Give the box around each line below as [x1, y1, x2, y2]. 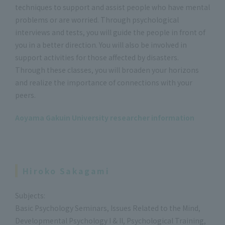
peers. [15, 90, 36, 100]
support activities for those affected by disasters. [15, 52, 179, 62]
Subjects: [15, 190, 45, 200]
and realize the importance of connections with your [15, 77, 192, 87]
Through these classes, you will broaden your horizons [15, 65, 199, 75]
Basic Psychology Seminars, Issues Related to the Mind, [15, 203, 200, 213]
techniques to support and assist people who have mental [15, 2, 210, 12]
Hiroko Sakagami [23, 165, 109, 177]
